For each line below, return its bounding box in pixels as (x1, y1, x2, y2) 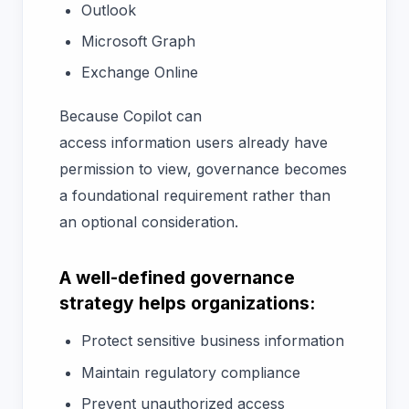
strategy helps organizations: (59, 291, 315, 314)
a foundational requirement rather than (59, 185, 330, 204)
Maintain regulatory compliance (81, 362, 300, 382)
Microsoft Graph (81, 32, 195, 51)
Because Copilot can (59, 106, 202, 125)
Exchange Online (81, 63, 203, 82)
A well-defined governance (59, 266, 295, 288)
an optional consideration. (59, 212, 243, 231)
